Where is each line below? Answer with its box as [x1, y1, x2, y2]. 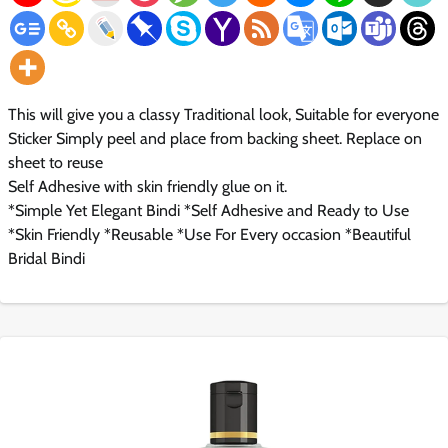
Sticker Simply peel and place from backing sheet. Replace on [8, 129, 422, 149]
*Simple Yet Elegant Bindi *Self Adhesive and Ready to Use [8, 201, 409, 221]
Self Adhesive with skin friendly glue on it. [8, 177, 287, 197]
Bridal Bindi [8, 249, 85, 269]
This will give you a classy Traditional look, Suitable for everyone [8, 105, 439, 125]
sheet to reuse [8, 153, 103, 173]
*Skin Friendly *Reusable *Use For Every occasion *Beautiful [8, 225, 411, 245]
